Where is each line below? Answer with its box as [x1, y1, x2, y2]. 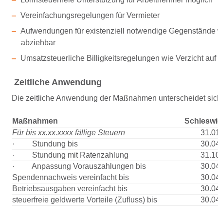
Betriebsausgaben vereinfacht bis [12, 184, 127, 193]
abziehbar [21, 38, 56, 47]
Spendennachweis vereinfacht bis [12, 173, 129, 182]
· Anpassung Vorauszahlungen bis [12, 162, 146, 170]
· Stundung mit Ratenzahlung [12, 151, 128, 159]
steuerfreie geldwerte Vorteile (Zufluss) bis [12, 196, 157, 204]
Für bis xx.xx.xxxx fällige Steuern [12, 128, 125, 137]
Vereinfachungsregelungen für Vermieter [20, 11, 160, 19]
